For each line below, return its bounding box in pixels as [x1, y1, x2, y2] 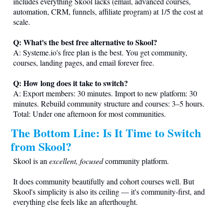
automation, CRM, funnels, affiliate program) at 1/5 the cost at [13, 6, 203, 17]
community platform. [103, 155, 169, 166]
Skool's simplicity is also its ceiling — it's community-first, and [13, 186, 205, 197]
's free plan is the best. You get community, [56, 47, 187, 57]
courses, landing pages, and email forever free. [13, 57, 154, 68]
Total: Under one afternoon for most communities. [13, 108, 166, 119]
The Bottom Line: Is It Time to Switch [11, 124, 201, 141]
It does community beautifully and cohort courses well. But [13, 176, 194, 186]
